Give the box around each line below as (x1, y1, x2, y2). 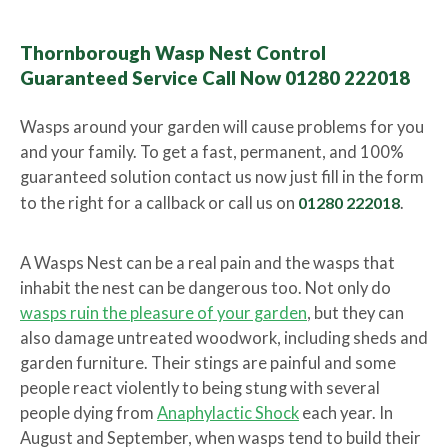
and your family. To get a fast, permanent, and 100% (20, 142, 404, 162)
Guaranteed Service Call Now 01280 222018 (20, 66, 410, 89)
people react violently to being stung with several (20, 378, 380, 398)
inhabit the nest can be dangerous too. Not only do (20, 278, 391, 298)
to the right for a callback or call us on (20, 193, 298, 213)
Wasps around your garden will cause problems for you (20, 117, 424, 137)
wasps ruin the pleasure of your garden (20, 303, 307, 323)
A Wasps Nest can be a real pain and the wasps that (20, 253, 395, 273)
